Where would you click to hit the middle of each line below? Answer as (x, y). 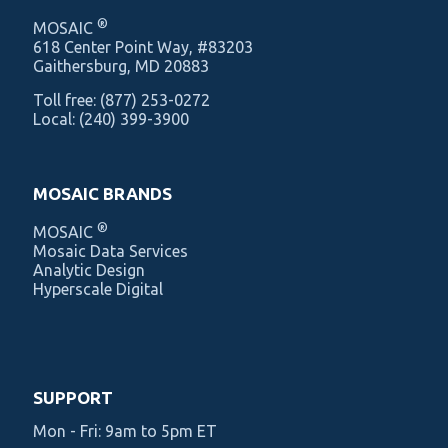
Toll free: (66, 99)
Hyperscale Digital (98, 288)
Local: (56, 118)
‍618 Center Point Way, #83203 (143, 46)
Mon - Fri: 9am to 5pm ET (125, 430)
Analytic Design (89, 269)
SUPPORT (75, 397)
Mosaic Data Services (110, 250)
